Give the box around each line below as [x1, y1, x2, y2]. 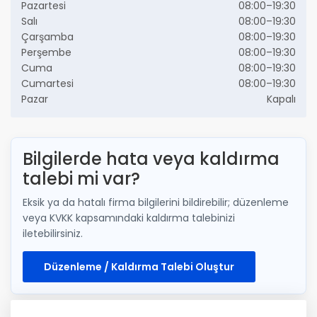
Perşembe [21, 45, 71, 59]
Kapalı [267, 91, 296, 106]
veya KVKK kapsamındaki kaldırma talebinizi [23, 210, 235, 225]
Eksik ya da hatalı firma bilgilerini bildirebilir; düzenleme [23, 195, 289, 209]
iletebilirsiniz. [23, 226, 83, 241]
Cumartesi [21, 76, 74, 91]
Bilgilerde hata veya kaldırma [23, 146, 279, 171]
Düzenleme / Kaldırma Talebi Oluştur [44, 259, 234, 274]
